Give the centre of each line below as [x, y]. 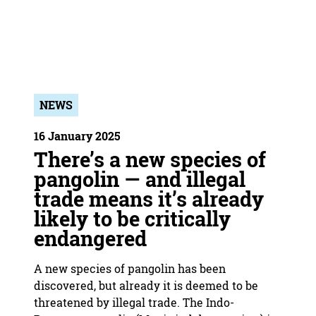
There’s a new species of [150, 159]
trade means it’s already [149, 199]
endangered [90, 238]
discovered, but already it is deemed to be [146, 285]
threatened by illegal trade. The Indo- [134, 302]
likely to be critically [132, 219]
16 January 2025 [77, 136]
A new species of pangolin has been [130, 268]
